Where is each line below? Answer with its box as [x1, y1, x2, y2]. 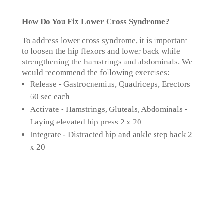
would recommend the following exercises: [21, 67, 170, 77]
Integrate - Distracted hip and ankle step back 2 [30, 129, 192, 139]
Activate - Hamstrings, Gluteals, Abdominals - [30, 104, 187, 114]
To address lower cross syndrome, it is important [21, 35, 187, 45]
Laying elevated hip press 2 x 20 [30, 117, 141, 126]
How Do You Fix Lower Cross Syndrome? [21, 16, 170, 26]
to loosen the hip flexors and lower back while [21, 46, 180, 56]
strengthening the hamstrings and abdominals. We [21, 57, 193, 66]
